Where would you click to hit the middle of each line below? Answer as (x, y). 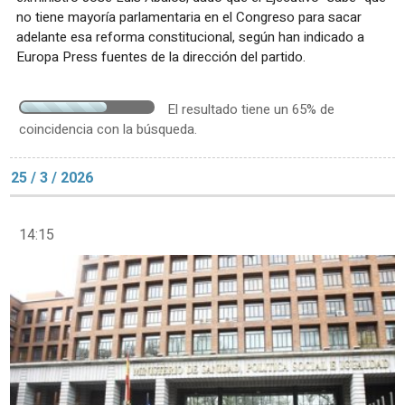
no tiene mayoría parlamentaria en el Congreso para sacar (189, 17)
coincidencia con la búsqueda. (108, 129)
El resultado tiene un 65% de (251, 109)
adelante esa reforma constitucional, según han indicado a (190, 37)
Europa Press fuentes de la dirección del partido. (161, 57)
